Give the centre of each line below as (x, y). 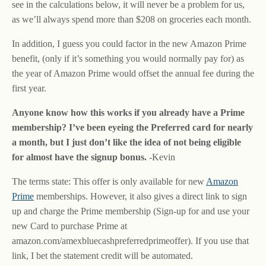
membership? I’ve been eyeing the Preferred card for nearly (132, 127)
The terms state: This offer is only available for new (109, 181)
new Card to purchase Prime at (69, 226)
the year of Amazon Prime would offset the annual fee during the (133, 73)
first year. (29, 88)
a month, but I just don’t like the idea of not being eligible (126, 142)
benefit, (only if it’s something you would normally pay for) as (128, 58)
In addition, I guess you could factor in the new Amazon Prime (129, 44)
